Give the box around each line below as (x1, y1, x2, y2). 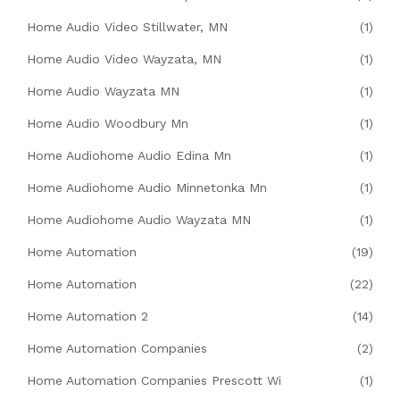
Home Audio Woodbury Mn (27, 116, 188, 131)
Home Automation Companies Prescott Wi (27, 373, 281, 388)
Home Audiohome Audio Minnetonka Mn (27, 180, 267, 196)
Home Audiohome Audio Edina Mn (27, 148, 231, 163)
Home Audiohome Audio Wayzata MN (27, 212, 251, 228)
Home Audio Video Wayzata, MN (27, 52, 221, 67)
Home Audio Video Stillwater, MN (27, 20, 228, 35)
